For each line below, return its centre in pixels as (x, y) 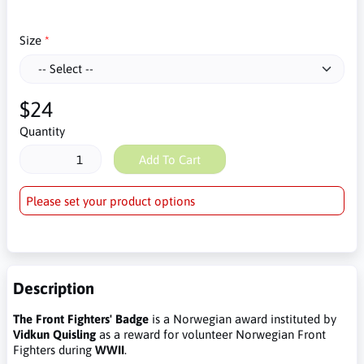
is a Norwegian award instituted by (243, 319)
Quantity (42, 131)
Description (54, 288)
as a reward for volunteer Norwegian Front (211, 334)
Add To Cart (169, 159)
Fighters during (54, 350)
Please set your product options (110, 201)
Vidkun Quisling (54, 334)
